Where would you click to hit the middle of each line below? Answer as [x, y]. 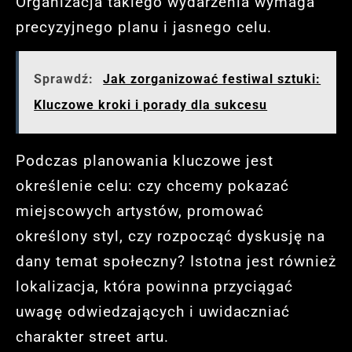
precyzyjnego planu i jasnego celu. [144, 27]
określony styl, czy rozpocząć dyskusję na [170, 236]
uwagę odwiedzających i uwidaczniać [153, 311]
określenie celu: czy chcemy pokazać [152, 185]
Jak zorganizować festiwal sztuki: [212, 79]
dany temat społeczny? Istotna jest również [176, 261]
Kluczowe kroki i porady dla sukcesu [151, 105]
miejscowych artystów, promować [140, 211]
